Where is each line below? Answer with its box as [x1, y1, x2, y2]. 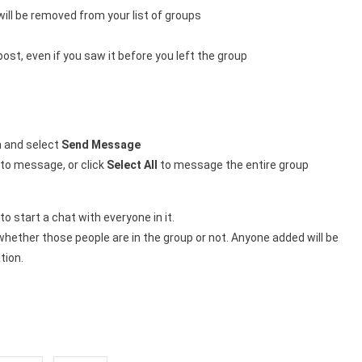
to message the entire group [158, 158, 309, 172]
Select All [107, 158, 158, 172]
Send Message [61, 138, 141, 152]
